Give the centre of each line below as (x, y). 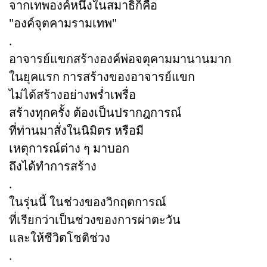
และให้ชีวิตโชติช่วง (60, 237)
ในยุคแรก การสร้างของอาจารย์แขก (102, 76)
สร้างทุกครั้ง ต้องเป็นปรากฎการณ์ (95, 112)
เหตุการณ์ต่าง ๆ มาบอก (69, 148)
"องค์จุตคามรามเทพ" (63, 23)
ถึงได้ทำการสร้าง (53, 166)
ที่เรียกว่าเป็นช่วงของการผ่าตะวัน (95, 219)
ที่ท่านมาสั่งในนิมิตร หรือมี (76, 130)
